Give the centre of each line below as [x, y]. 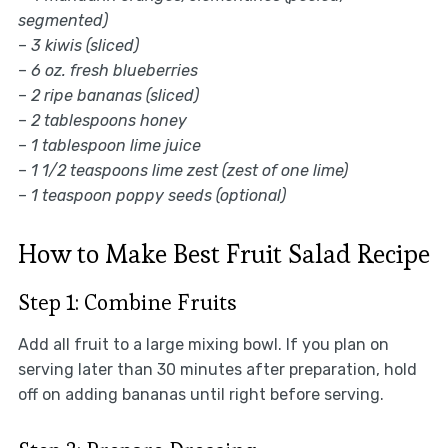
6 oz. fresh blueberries [114, 71]
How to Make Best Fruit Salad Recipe [223, 254]
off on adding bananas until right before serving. [200, 395]
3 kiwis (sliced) [84, 46]
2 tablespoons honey [108, 121]
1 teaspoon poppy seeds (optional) [158, 196]
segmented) [62, 21]
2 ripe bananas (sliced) [114, 96]
